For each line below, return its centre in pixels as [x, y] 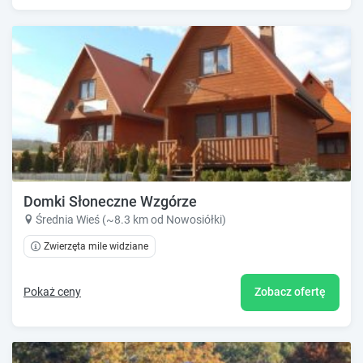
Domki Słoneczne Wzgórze [110, 201]
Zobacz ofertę [290, 292]
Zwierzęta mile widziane [96, 246]
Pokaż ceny [52, 292]
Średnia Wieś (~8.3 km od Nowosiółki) [131, 219]
